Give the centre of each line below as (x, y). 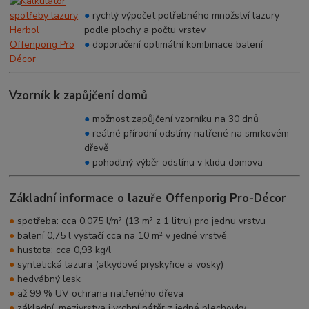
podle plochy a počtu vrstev (145, 30)
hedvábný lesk (48, 279)
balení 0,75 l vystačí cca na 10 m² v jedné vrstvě (121, 235)
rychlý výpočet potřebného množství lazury (186, 16)
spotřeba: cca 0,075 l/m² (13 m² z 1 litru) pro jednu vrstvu (140, 221)
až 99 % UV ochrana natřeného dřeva (99, 293)
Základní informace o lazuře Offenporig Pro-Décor (148, 199)
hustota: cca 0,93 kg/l (63, 250)
